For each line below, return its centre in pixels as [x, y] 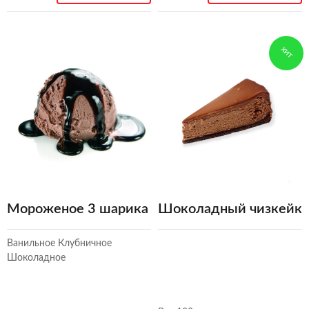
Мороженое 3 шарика [78, 209]
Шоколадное [36, 258]
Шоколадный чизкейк [230, 209]
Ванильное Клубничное [59, 244]
